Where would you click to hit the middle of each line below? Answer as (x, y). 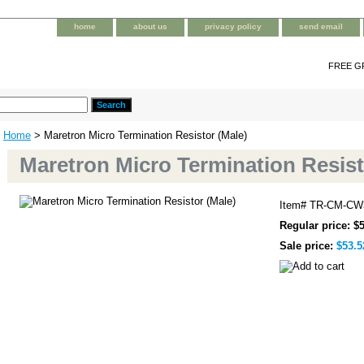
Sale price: (308, 245)
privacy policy (233, 26)
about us (150, 26)
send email (321, 26)
